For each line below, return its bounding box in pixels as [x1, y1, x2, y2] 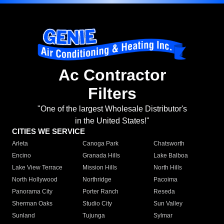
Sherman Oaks [12, 200, 52, 207]
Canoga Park [82, 140, 119, 147]
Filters [87, 84, 136, 103]
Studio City [82, 200, 112, 207]
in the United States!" [74, 116, 149, 125]
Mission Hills [82, 164, 117, 171]
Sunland [12, 212, 35, 219]
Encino [12, 152, 31, 159]
